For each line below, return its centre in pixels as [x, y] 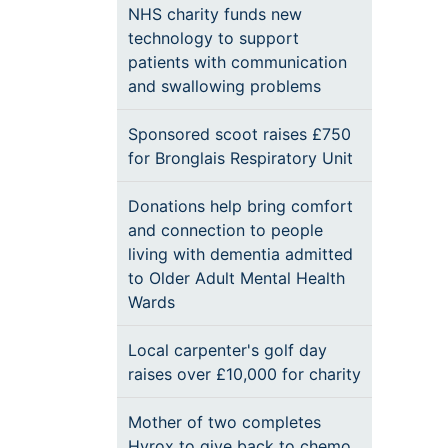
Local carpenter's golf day [227, 350]
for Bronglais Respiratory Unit [240, 158]
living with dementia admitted [240, 254]
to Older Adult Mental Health [236, 278]
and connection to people [225, 230]
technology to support [213, 38]
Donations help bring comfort [240, 206]
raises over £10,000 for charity [244, 374]
